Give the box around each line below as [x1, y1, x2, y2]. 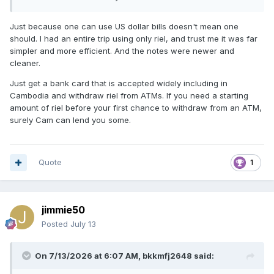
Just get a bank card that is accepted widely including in [10, 78, 228, 89]
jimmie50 [42, 204, 85, 217]
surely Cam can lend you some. [10, 115, 131, 125]
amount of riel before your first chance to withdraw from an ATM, [10, 103, 262, 113]
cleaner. [10, 58, 40, 68]
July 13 [70, 219, 96, 229]
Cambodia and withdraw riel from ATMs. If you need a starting [10, 91, 248, 101]
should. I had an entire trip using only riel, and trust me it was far [10, 34, 257, 44]
